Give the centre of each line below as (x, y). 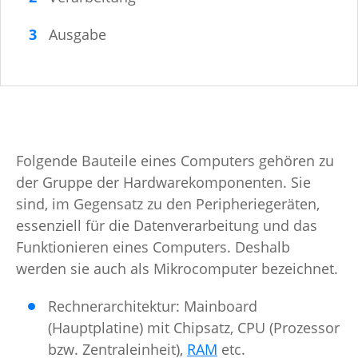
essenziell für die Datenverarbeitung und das (167, 226)
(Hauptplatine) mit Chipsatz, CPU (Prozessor (194, 328)
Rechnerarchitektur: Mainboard (153, 306)
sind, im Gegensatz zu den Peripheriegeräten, (168, 204)
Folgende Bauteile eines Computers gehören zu (175, 161)
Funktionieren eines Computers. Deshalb (153, 247)
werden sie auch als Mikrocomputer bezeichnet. (177, 269)
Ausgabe (78, 35)
